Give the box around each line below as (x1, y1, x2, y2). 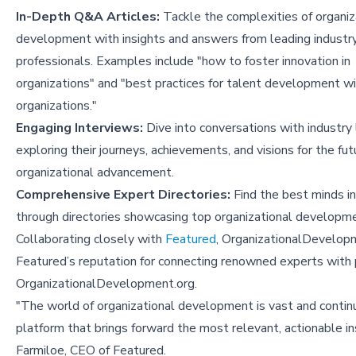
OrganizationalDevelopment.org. (16, 275, 197, 293)
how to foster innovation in (202, 52, 350, 71)
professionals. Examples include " (16, 52, 202, 71)
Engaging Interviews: (16, 119, 143, 137)
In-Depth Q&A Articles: (16, 8, 160, 26)
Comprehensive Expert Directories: (16, 186, 230, 204)
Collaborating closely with (16, 230, 165, 249)
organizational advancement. (16, 164, 174, 182)
